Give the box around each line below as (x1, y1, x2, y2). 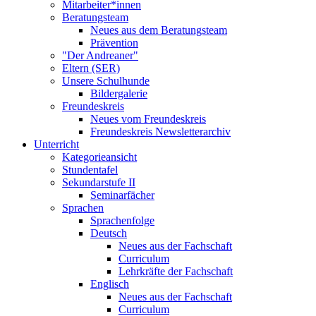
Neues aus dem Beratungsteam (90, 24, 227, 37)
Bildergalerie (90, 87, 147, 100)
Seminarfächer (90, 189, 154, 202)
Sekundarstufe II (62, 176, 135, 189)
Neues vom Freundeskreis (90, 113, 206, 126)
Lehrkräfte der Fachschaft (119, 265, 233, 278)
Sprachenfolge (90, 214, 154, 227)
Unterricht (34, 138, 79, 151)
